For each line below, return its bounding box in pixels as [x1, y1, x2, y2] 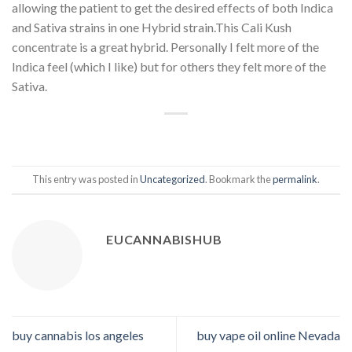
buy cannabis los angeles [12, 328, 144, 343]
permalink [273, 173, 317, 186]
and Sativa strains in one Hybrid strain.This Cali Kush [12, 19, 291, 35]
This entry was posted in [32, 173, 140, 186]
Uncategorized [140, 173, 205, 186]
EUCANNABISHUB [106, 231, 222, 247]
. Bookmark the [205, 173, 273, 186]
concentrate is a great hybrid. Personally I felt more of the [12, 38, 319, 54]
